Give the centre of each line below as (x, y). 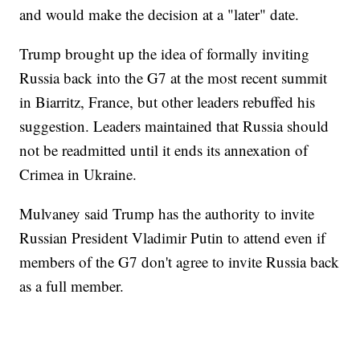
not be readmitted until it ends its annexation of (164, 150)
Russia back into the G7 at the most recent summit (174, 78)
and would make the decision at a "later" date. (160, 14)
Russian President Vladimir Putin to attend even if (173, 238)
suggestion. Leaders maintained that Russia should (174, 126)
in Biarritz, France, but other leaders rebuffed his (168, 102)
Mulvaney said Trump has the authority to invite (167, 214)
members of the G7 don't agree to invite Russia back (180, 262)
